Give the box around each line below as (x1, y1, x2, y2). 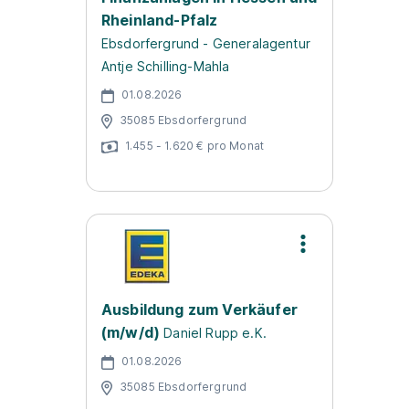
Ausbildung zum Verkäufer (101, 300, 298, 319)
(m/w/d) (101, 323, 161, 341)
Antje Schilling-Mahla (101, 58, 230, 74)
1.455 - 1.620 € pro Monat (125, 138, 264, 152)
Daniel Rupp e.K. (163, 325, 267, 341)
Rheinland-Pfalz (101, 11, 218, 29)
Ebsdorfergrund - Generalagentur (101, 36, 310, 51)
